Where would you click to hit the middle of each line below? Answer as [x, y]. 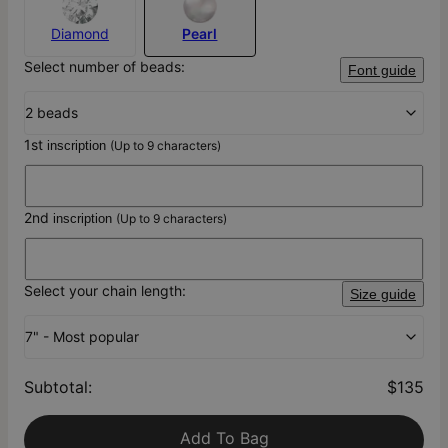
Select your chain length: [105, 291]
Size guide [383, 294]
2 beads [51, 113]
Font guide [382, 70]
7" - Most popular [82, 337]
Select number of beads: [104, 67]
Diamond [79, 34]
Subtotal [56, 387]
